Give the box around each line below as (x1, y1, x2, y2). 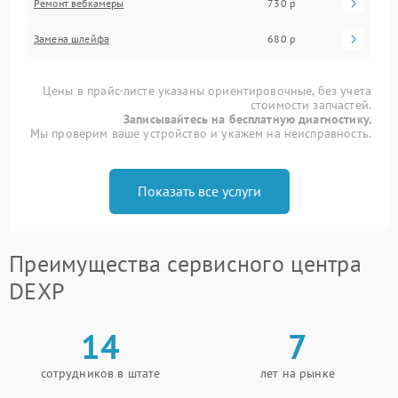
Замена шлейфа (34, 31, 109, 45)
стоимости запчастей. (250, 96, 371, 113)
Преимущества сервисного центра (9, 248, 362, 278)
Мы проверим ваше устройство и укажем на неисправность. (29, 124, 371, 141)
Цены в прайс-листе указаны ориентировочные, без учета (43, 82, 371, 99)
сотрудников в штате (40, 364, 161, 381)
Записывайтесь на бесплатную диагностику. (123, 110, 371, 127)
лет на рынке (260, 364, 335, 381)
